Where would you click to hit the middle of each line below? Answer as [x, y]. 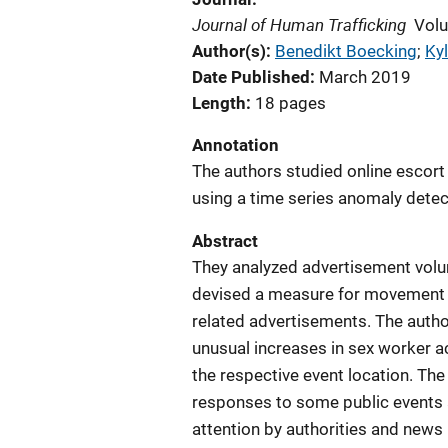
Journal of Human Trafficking [299, 24]
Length [219, 103]
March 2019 [365, 77]
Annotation [235, 145]
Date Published [251, 77]
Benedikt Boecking [346, 51]
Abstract [225, 241]
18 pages [290, 103]
